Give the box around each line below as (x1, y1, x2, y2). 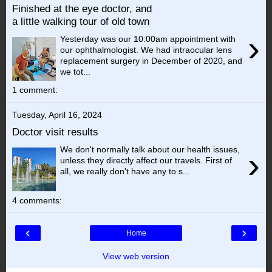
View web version (103, 251, 169, 261)
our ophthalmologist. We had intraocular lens (60, 44, 233, 55)
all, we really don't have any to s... (60, 166, 191, 176)
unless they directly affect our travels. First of (60, 155, 233, 165)
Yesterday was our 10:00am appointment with (60, 33, 236, 44)
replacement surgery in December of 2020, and (60, 55, 243, 66)
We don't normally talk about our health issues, (60, 144, 240, 154)
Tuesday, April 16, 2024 (12, 109, 102, 120)
